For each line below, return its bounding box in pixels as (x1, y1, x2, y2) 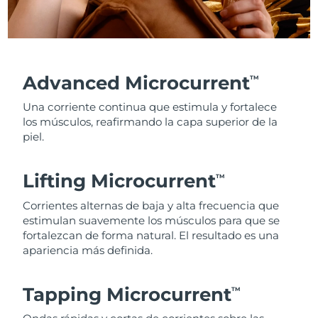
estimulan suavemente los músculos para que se (23, 213, 280, 227)
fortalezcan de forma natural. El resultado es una (23, 228, 280, 242)
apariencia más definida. (23, 243, 153, 257)
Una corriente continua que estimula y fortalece (23, 100, 278, 114)
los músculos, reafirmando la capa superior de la (23, 115, 278, 129)
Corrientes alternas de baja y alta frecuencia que (23, 198, 280, 212)
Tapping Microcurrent (23, 283, 232, 306)
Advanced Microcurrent (23, 71, 251, 94)
